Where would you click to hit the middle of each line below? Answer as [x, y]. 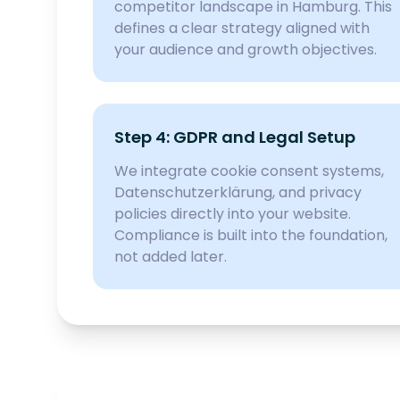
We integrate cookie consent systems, [249, 171]
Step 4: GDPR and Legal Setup [235, 137]
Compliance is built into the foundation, [251, 235]
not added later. [171, 257]
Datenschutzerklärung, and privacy [238, 192]
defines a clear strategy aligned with [242, 28]
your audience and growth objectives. [246, 50]
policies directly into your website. [233, 214]
